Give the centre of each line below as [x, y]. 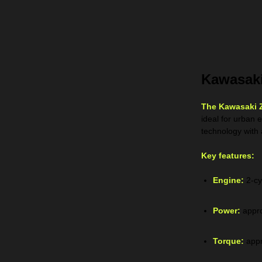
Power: [227, 211]
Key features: [228, 156]
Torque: [228, 241]
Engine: [228, 180]
